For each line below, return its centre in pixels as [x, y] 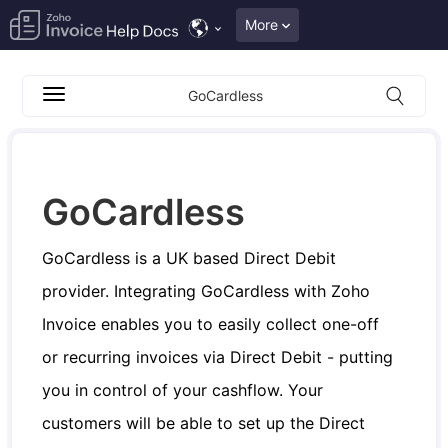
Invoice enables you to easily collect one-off [211, 324]
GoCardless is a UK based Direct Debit [189, 258]
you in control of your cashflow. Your [183, 390]
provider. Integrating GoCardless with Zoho [206, 291]
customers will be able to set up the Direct [204, 423]
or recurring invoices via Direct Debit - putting [218, 357]
